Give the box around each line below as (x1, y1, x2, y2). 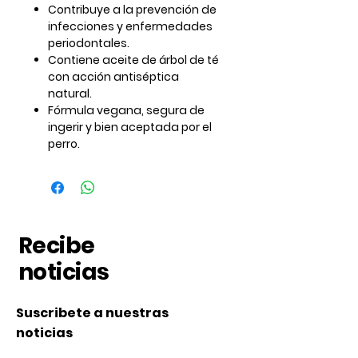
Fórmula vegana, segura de (48, 102, 205, 119)
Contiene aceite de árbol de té (48, 52, 219, 69)
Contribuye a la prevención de (48, 2, 217, 18)
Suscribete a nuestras (16, 304, 169, 323)
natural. (48, 86, 92, 102)
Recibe (18, 230, 95, 262)
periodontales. (48, 35, 129, 52)
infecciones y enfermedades (48, 18, 213, 35)
